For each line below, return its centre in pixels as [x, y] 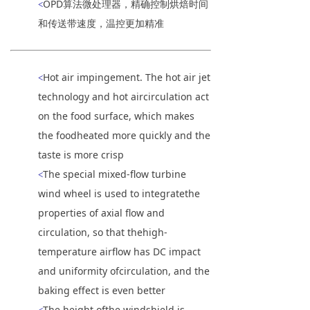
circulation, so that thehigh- [103, 232]
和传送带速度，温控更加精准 [101, 23]
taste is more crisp [81, 154]
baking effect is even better [102, 290]
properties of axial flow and [101, 212]
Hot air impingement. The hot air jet [127, 77]
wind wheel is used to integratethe [119, 193]
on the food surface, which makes [116, 116]
